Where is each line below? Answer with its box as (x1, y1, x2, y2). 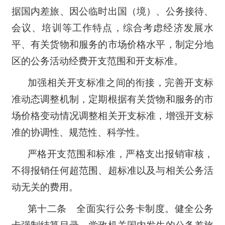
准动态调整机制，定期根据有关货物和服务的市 (11, 93, 214, 104)
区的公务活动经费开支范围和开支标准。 (11, 55, 183, 66)
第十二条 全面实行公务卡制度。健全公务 (27, 203, 214, 214)
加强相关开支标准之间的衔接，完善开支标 (27, 77, 214, 88)
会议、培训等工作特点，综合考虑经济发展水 (11, 22, 214, 33)
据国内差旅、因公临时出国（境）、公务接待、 (11, 6, 214, 17)
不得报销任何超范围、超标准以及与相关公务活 (11, 165, 214, 176)
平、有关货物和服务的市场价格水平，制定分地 (11, 39, 214, 50)
